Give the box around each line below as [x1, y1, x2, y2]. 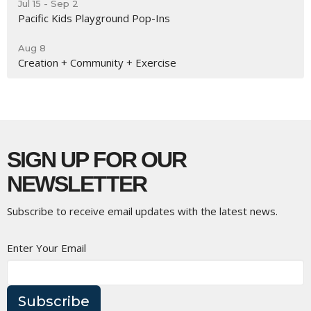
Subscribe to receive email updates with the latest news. [7, 203, 278, 218]
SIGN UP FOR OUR [7, 146, 187, 172]
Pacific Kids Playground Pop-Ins [18, 10, 170, 25]
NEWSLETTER [7, 171, 146, 196]
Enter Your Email [7, 240, 86, 255]
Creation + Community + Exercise [18, 55, 176, 69]
